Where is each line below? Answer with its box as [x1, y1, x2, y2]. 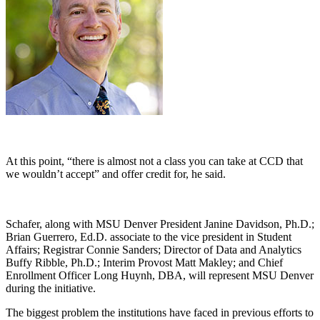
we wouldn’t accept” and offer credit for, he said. [6, 167, 229, 180]
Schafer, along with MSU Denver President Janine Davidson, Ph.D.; [6, 217, 314, 230]
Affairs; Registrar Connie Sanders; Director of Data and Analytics [6, 243, 301, 256]
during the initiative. [6, 281, 101, 294]
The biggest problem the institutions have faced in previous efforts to [6, 306, 314, 319]
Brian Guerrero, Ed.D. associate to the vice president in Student [6, 230, 291, 243]
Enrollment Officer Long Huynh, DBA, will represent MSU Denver [6, 269, 314, 281]
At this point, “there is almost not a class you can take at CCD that [6, 154, 303, 167]
